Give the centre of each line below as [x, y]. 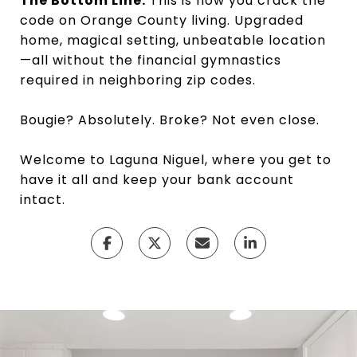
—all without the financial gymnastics [151, 60]
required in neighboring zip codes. [138, 80]
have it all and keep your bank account [157, 180]
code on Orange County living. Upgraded [162, 20]
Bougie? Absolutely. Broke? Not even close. [170, 120]
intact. [43, 200]
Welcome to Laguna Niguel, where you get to [176, 160]
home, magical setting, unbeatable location [173, 40]
